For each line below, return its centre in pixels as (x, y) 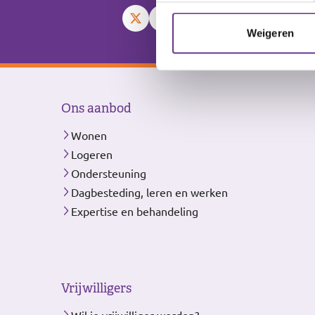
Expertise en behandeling (135, 211)
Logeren (92, 154)
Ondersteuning (109, 173)
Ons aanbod (96, 109)
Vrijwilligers (96, 289)
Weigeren (270, 33)
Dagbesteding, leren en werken (149, 192)
